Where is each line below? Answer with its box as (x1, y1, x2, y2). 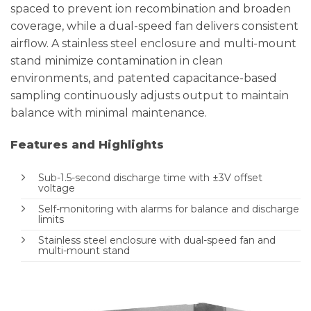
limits (38, 212, 64, 226)
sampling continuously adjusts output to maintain (10, 89, 289, 103)
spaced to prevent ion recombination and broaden (10, 2, 291, 16)
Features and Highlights (10, 137, 164, 151)
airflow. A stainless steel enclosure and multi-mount (10, 37, 296, 51)
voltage (38, 181, 75, 194)
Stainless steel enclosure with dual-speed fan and (38, 233, 276, 246)
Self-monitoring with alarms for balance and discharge (38, 202, 299, 215)
